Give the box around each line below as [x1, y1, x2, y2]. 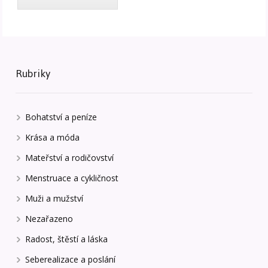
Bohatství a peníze [25, 111, 98, 123]
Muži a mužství [25, 192, 84, 204]
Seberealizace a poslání [25, 253, 116, 265]
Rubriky [16, 63, 51, 84]
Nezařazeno [25, 212, 74, 224]
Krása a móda [25, 131, 80, 143]
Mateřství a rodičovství [25, 151, 114, 163]
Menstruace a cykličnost [25, 172, 119, 184]
